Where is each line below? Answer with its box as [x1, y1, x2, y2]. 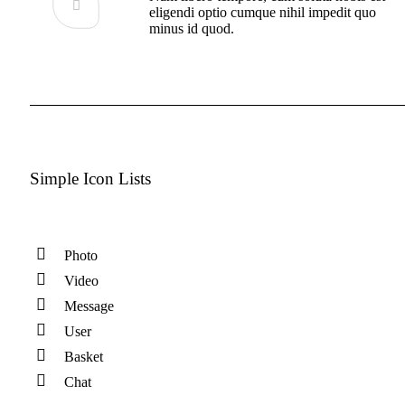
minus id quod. [149, 21, 235, 37]
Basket [64, 349, 104, 365]
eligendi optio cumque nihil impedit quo [149, 5, 377, 21]
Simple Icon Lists [30, 169, 152, 189]
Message [64, 298, 115, 315]
